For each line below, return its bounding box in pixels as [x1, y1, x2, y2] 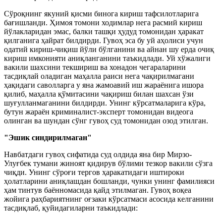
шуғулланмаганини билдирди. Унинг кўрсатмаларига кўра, [4, 98, 206, 107]
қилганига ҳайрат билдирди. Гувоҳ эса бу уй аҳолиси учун [4, 36, 203, 45]
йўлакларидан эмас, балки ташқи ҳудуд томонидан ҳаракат [4, 27, 204, 36]
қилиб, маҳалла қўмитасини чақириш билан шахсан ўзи [4, 89, 194, 98]
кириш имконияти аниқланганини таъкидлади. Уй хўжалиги [4, 54, 211, 62]
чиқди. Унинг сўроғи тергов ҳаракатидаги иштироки [4, 167, 184, 176]
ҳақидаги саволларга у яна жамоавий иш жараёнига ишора [4, 80, 204, 89]
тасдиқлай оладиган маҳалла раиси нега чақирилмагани [4, 71, 194, 80]
